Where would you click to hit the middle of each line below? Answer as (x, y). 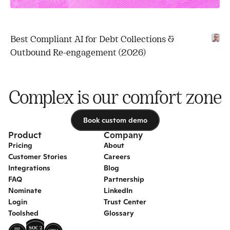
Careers (117, 157)
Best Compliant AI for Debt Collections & (92, 40)
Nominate (25, 190)
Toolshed (23, 213)
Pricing (20, 145)
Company (123, 135)
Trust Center (125, 202)
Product (25, 135)
